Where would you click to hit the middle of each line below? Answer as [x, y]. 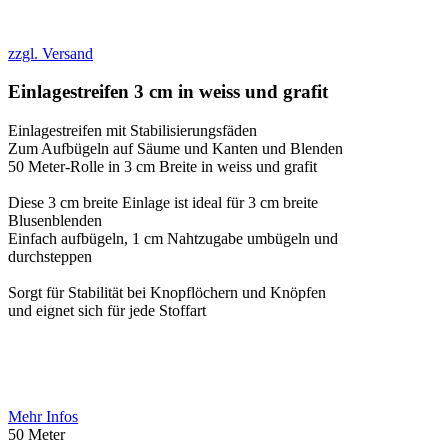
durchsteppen [50, 257]
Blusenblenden [55, 221]
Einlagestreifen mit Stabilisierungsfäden [132, 131]
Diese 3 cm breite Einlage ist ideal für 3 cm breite [163, 203]
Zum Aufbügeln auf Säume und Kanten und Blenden [175, 149]
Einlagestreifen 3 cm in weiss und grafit [168, 92]
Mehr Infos [43, 417]
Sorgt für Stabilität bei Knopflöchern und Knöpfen [167, 293]
